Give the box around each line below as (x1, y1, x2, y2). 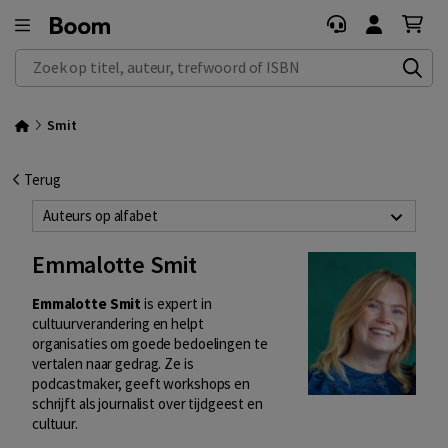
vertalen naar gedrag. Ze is (32, 354, 194, 374)
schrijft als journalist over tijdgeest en (32, 394, 263, 414)
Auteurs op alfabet (43, 206, 158, 225)
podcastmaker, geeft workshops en (32, 374, 250, 394)
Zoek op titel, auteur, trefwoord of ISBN (16, 50, 263, 69)
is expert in (141, 294, 212, 314)
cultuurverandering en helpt (32, 314, 204, 334)
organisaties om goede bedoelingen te (32, 334, 268, 354)
